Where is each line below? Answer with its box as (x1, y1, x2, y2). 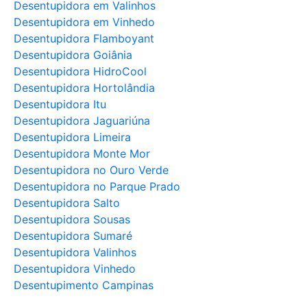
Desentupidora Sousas (14, 212, 130, 227)
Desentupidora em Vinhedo (14, 15, 155, 29)
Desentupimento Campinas (14, 278, 153, 293)
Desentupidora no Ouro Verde (14, 163, 169, 177)
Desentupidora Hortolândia (14, 81, 155, 95)
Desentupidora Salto (14, 196, 120, 210)
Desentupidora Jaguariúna (14, 114, 150, 128)
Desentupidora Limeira (14, 130, 131, 145)
